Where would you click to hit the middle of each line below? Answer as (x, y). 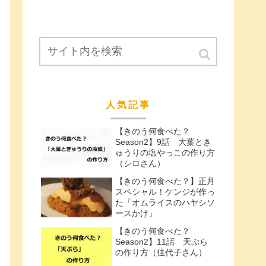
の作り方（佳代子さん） (161, 253)
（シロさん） (140, 164)
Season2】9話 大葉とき (163, 142)
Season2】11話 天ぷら (161, 242)
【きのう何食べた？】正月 (165, 181)
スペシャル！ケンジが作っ (165, 192)
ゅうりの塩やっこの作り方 (165, 153)
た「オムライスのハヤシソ (165, 203)
